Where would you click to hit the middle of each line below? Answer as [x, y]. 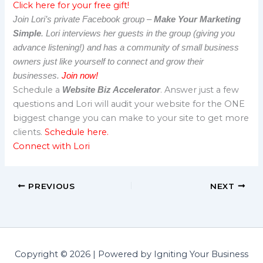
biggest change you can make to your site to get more [131, 118]
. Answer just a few [200, 90]
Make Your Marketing [198, 19]
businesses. [38, 75]
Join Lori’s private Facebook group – [84, 19]
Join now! [80, 75]
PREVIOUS [50, 186]
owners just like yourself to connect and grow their [109, 61]
